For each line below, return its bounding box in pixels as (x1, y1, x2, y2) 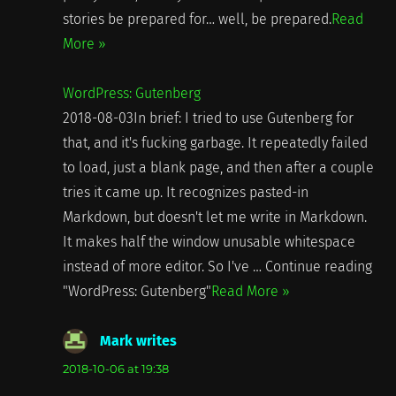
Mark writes (99, 331, 177, 349)
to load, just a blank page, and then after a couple (62, 158, 374, 176)
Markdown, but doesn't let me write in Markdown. (62, 208, 367, 225)
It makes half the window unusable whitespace (62, 232, 355, 250)
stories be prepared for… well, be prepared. (62, 10, 331, 27)
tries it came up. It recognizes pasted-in (62, 183, 308, 201)
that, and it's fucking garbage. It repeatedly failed (62, 133, 368, 151)
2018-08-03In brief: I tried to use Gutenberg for (62, 109, 354, 126)
